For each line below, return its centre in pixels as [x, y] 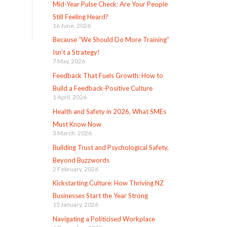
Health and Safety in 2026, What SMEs [109, 111]
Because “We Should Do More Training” [111, 40]
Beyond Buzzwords [81, 160]
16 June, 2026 [71, 25]
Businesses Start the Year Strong [100, 196]
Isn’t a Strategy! [76, 52]
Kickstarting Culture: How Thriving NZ [108, 183]
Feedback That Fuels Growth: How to [108, 76]
